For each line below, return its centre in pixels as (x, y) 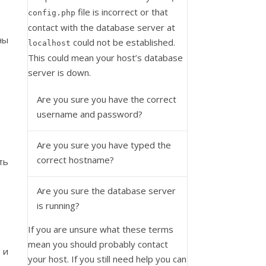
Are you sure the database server (106, 191)
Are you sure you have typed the (104, 145)
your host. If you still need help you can (107, 259)
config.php (52, 13)
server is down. (59, 72)
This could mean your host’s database (105, 58)
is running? (58, 205)
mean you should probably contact (98, 244)
